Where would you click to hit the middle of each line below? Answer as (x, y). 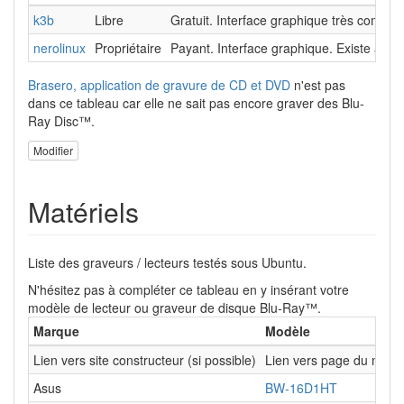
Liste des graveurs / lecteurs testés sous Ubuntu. (167, 262)
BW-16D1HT (301, 387)
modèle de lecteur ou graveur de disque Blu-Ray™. (174, 307)
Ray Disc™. (61, 121)
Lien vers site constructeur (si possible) (145, 359)
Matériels (83, 211)
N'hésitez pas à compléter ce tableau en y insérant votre (188, 289)
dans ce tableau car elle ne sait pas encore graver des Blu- (196, 103)
